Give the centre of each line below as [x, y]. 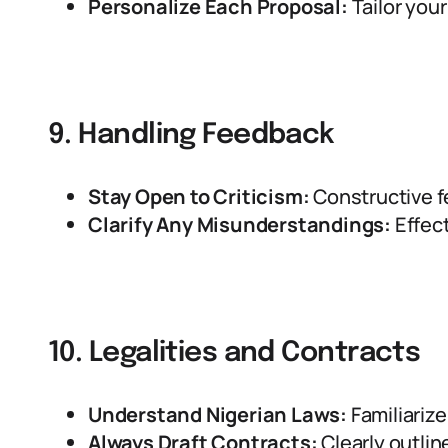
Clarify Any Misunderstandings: [239, 224]
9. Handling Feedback [191, 135]
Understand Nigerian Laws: [217, 414]
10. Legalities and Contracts [234, 353]
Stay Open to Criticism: [199, 196]
